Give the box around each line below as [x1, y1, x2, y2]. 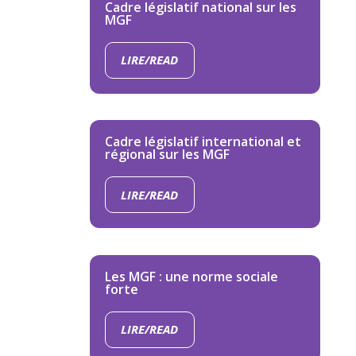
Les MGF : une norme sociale [104, 267, 278, 285]
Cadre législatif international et [104, 133, 301, 151]
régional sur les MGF [104, 145, 230, 164]
